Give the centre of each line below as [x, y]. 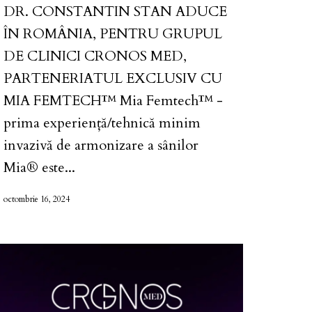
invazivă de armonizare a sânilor [101, 146]
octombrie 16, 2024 [37, 200]
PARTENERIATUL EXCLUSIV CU [113, 79]
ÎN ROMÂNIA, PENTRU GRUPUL [113, 34]
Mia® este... [39, 168]
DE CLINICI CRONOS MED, [95, 56]
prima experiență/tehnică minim [102, 123]
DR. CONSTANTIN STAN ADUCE [115, 12]
